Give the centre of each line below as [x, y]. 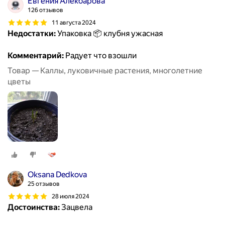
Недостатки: [32, 34]
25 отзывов [44, 184]
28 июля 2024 [71, 196]
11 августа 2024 [74, 22]
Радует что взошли [100, 56]
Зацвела [76, 207]
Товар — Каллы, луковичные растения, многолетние [105, 71]
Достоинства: [34, 207]
